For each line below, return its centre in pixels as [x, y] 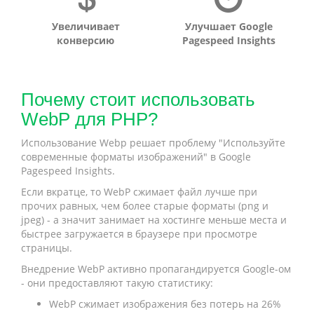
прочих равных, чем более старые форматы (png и [145, 206]
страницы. [47, 248]
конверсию [86, 40]
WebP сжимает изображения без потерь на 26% [165, 304]
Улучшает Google [228, 26]
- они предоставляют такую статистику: [117, 283]
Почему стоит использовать [138, 100]
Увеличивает [86, 26]
